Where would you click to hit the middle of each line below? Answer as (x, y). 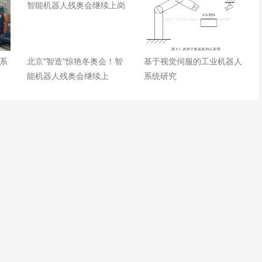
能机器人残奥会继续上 (68, 76)
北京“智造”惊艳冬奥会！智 (75, 61)
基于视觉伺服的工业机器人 (193, 61)
